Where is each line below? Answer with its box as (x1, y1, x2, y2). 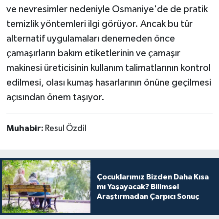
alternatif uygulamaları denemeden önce (6, 33, 175, 44)
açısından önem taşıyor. (6, 92, 105, 102)
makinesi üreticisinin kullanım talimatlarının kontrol (6, 63, 211, 73)
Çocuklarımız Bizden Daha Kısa (96, 173, 209, 181)
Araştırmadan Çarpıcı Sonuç (96, 192, 199, 200)
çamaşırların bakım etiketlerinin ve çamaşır (6, 48, 180, 58)
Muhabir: (6, 124, 45, 133)
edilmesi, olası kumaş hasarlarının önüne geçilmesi (6, 77, 211, 88)
